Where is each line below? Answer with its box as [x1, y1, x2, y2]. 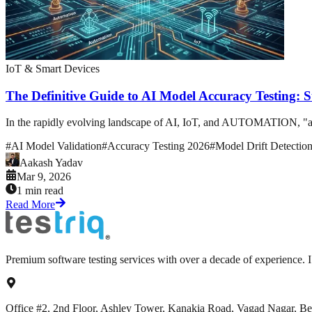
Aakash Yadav [19, 157, 83, 169]
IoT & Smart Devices [6, 63, 100, 75]
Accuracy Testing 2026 [107, 140, 210, 153]
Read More [6, 198, 55, 211]
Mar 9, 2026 [17, 171, 71, 183]
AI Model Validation [11, 140, 102, 153]
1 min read [17, 185, 63, 197]
